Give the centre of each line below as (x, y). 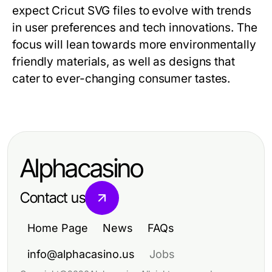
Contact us (53, 198)
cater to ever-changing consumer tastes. (121, 79)
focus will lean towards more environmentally (134, 45)
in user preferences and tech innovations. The (135, 28)
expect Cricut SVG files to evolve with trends (132, 11)
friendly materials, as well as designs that (124, 62)
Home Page (58, 228)
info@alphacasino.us (81, 254)
